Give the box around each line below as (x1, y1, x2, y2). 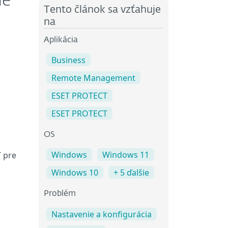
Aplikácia (44, 36, 78, 44)
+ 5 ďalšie (113, 167, 149, 179)
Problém (44, 190, 76, 198)
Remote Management (51, 72, 135, 84)
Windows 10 (51, 167, 98, 179)
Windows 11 (102, 149, 149, 161)
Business (51, 54, 85, 66)
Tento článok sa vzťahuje (44, 5, 161, 15)
